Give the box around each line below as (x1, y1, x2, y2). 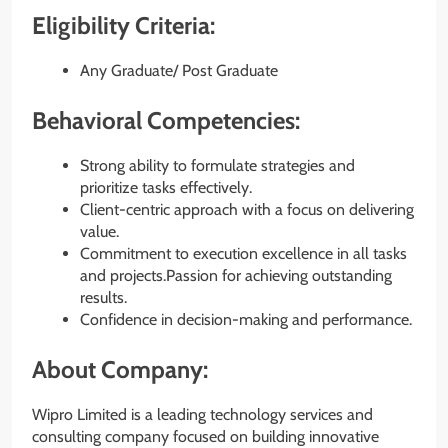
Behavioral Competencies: (32, 105, 300, 135)
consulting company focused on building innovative (32, 426, 379, 446)
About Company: (32, 354, 208, 384)
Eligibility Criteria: (32, 10, 215, 40)
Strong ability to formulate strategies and (80, 155, 355, 175)
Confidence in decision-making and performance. (80, 309, 412, 329)
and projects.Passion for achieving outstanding (80, 265, 392, 285)
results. (80, 287, 127, 307)
